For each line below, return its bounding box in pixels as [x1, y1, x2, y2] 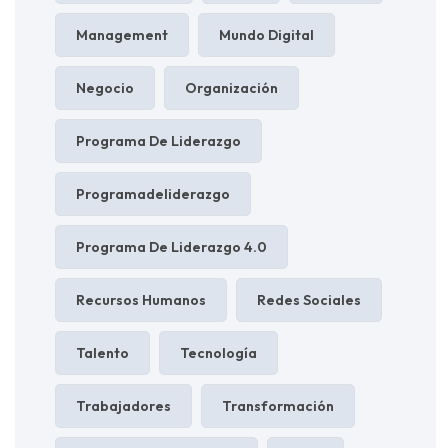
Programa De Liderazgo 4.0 [76, 237, 267, 256]
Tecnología [180, 343, 257, 362]
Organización [185, 78, 278, 97]
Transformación [222, 396, 334, 415]
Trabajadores [76, 396, 171, 415]
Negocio [76, 78, 134, 97]
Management [76, 25, 168, 44]
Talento [76, 343, 129, 362]
